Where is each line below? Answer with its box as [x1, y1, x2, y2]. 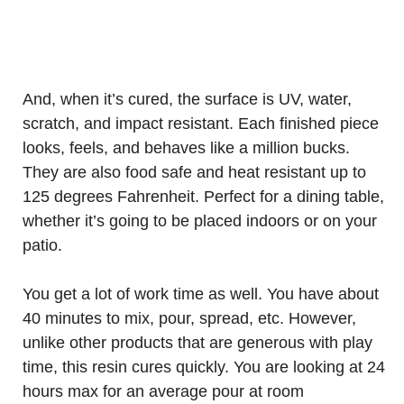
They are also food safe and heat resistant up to [23, 163, 366, 181]
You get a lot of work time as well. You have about [23, 285, 379, 303]
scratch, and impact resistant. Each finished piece [23, 115, 379, 133]
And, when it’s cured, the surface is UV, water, [23, 90, 352, 108]
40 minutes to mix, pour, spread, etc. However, [23, 309, 356, 327]
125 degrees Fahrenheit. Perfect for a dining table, [23, 188, 384, 206]
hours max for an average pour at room [23, 382, 304, 400]
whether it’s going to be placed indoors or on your [23, 212, 377, 230]
